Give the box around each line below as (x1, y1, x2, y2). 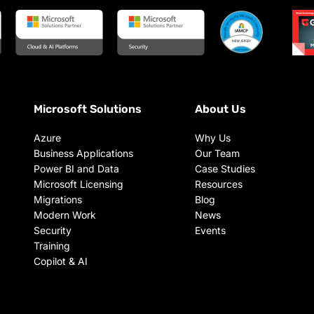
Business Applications (33, 146, 133, 159)
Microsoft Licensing (33, 177, 123, 190)
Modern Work (33, 208, 96, 221)
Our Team (194, 146, 240, 159)
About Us (194, 102, 246, 116)
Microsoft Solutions (33, 102, 142, 116)
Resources (194, 177, 243, 190)
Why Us (194, 131, 231, 144)
